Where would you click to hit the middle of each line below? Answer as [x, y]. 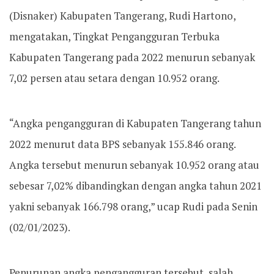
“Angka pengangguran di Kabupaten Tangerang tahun [135, 123]
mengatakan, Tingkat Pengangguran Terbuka [114, 36]
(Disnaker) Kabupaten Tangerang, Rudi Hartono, [122, 16]
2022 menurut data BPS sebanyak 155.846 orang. [122, 144]
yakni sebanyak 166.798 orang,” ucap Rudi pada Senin [133, 206]
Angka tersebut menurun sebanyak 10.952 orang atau [134, 165]
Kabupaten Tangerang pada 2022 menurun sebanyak [132, 57]
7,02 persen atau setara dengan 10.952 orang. [114, 78]
